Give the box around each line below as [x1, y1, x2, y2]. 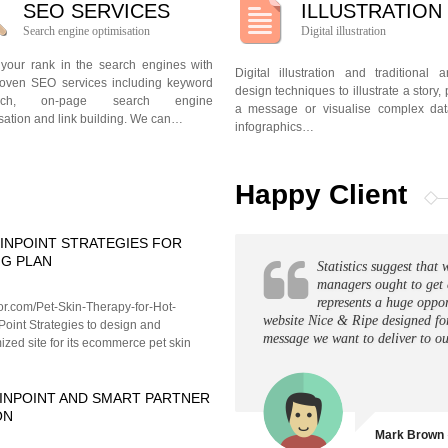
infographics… [234, 120, 314, 134]
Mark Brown [374, 428, 444, 442]
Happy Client [234, 179, 407, 210]
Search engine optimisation [22, 24, 150, 38]
